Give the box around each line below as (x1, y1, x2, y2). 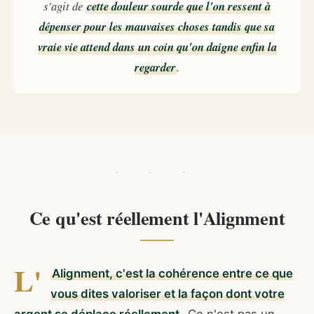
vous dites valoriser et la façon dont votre (50, 287, 285, 301)
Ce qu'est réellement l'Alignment (29, 204, 285, 232)
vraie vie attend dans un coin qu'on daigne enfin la (37, 39, 277, 55)
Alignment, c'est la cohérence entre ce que (51, 266, 293, 281)
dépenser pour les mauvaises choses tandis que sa (39, 18, 275, 35)
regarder (134, 59, 176, 76)
